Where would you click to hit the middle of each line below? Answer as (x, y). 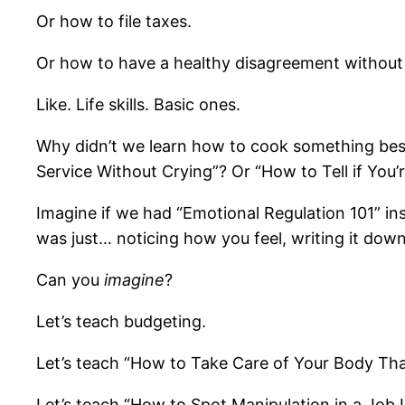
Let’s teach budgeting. (121, 322)
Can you (70, 280)
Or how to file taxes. (114, 22)
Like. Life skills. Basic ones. (138, 105)
